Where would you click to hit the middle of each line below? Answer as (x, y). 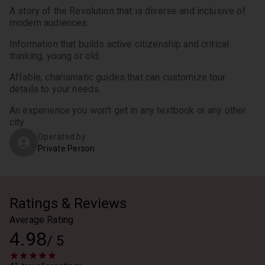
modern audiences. (49, 23)
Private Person (67, 148)
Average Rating (42, 220)
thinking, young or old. (55, 56)
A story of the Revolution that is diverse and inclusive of (128, 11)
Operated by (62, 137)
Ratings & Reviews (68, 203)
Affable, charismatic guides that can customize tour (118, 77)
